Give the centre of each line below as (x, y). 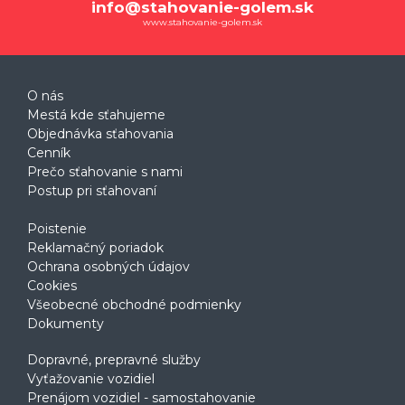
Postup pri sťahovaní (92, 190)
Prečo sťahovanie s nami (105, 171)
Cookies (52, 285)
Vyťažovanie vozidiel (91, 378)
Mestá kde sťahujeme (96, 114)
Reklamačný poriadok (95, 247)
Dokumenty (66, 323)
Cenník (49, 152)
